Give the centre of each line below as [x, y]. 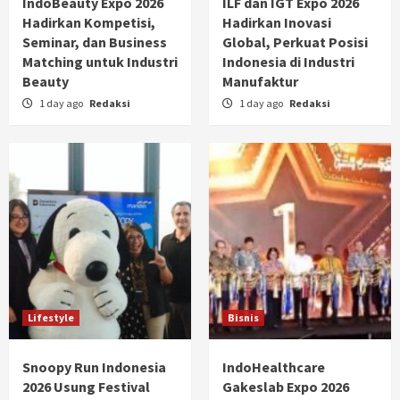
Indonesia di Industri [288, 62]
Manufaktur [260, 82]
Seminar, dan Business [95, 42]
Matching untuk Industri [100, 62]
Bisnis [243, 318]
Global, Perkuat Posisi [295, 42]
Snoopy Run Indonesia [94, 367]
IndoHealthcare [274, 367]
